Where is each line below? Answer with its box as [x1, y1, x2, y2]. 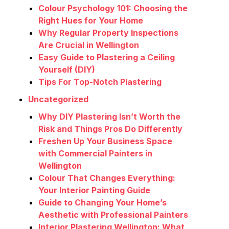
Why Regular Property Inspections [38, 28, 178, 38]
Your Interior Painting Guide [38, 185, 150, 196]
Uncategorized [28, 94, 88, 105]
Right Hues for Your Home [38, 15, 143, 26]
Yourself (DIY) [38, 64, 95, 75]
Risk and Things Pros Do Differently [38, 124, 182, 134]
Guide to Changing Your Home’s [38, 197, 167, 208]
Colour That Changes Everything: [38, 173, 175, 184]
